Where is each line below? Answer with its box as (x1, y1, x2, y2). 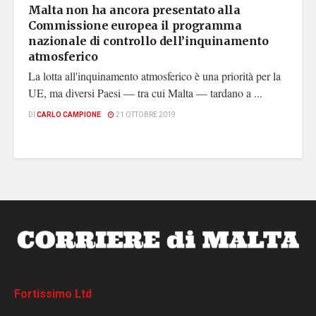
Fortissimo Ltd (14, 285, 92, 303)
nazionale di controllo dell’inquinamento (28, 34, 269, 49)
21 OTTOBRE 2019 (114, 110, 176, 121)
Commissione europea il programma (28, 18, 242, 33)
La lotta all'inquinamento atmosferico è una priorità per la (28, 68, 281, 84)
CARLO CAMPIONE (37, 110, 101, 121)
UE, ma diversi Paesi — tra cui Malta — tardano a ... (28, 85, 262, 101)
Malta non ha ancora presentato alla (28, 3, 241, 18)
